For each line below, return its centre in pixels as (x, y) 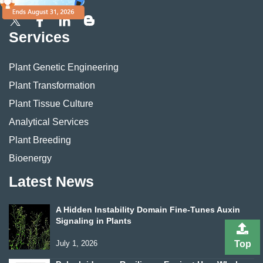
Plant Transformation (52, 85)
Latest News (51, 182)
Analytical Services (49, 122)
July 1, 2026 (77, 243)
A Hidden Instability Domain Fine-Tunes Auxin (148, 210)
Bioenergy (30, 158)
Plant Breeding (40, 140)
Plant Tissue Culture (51, 104)
